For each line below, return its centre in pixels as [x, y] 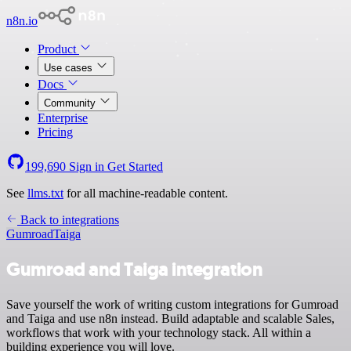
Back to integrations [68, 220]
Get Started [135, 166]
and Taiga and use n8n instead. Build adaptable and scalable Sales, [170, 318]
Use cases [70, 68]
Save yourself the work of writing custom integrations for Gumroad [172, 304]
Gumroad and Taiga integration [135, 269]
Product [58, 49]
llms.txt [45, 193]
